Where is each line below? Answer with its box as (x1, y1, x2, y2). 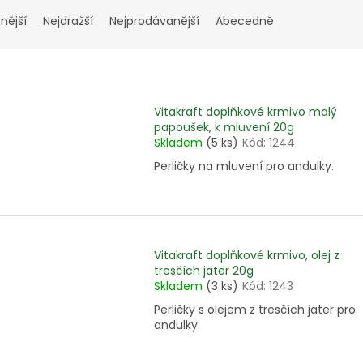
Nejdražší (43, 13, 93, 30)
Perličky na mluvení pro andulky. (154, 158, 334, 175)
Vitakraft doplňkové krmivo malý (154, 104, 337, 121)
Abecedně (216, 13, 274, 30)
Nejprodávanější (109, 13, 199, 30)
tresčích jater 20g (154, 262, 254, 279)
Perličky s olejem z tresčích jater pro (154, 301, 356, 318)
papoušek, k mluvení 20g (154, 119, 294, 136)
